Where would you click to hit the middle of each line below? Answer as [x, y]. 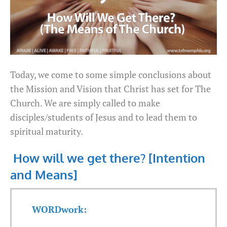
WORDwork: [59, 209]
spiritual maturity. [47, 131]
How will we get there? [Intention [109, 158]
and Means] [44, 174]
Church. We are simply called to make [85, 103]
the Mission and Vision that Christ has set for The [110, 89]
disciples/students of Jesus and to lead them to [104, 117]
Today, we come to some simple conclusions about [111, 75]
